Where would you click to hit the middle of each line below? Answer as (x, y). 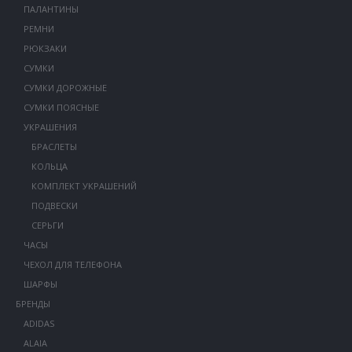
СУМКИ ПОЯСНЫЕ (61, 107)
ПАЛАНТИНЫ (51, 9)
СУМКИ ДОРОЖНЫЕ (65, 88)
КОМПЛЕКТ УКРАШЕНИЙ (84, 186)
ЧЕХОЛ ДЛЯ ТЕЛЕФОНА (72, 264)
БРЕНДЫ (33, 304)
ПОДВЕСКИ (54, 205)
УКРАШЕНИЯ (50, 127)
